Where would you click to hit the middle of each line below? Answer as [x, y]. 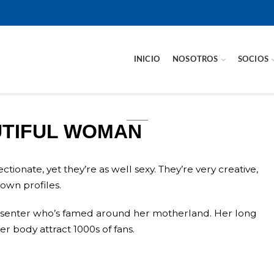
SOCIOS [253, 59]
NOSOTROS [195, 59]
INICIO [147, 59]
